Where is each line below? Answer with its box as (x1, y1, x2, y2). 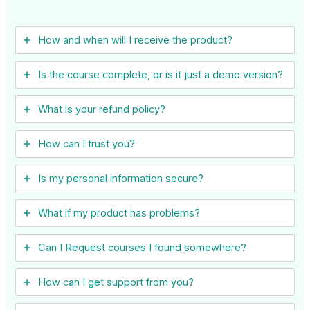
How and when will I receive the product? (38, 34, 233, 47)
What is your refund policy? (38, 103, 166, 116)
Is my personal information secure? (38, 172, 204, 185)
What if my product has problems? (38, 207, 201, 220)
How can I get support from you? (38, 276, 194, 289)
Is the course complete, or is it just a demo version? (38, 69, 284, 82)
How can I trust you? (38, 138, 136, 151)
